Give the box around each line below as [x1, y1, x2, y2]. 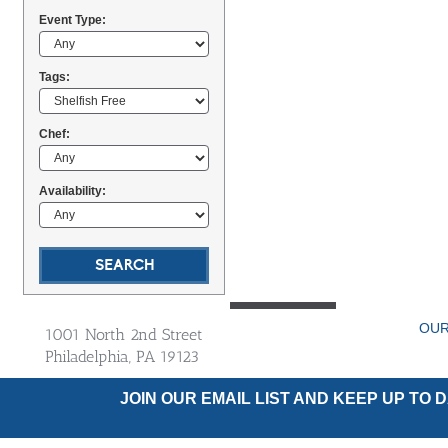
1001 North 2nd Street [45, 325, 203, 344]
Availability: [39, 184, 106, 198]
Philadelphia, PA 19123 [45, 347, 199, 366]
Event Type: [39, 13, 106, 27]
